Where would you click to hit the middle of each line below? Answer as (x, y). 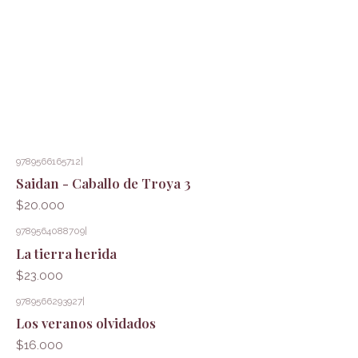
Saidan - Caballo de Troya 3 (103, 183)
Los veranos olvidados (86, 322)
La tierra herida (66, 253)
